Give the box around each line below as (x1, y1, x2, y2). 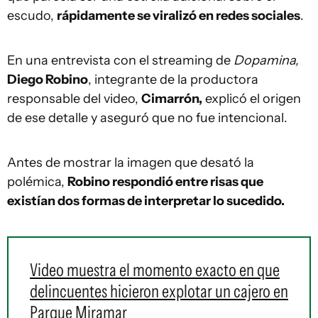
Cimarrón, (141, 91, 202, 106)
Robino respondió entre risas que (67, 174, 263, 190)
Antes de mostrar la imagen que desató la (7, 155, 254, 170)
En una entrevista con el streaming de (7, 53, 234, 68)
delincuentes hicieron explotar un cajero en (30, 280, 288, 302)
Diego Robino (7, 72, 88, 87)
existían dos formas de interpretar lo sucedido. (7, 193, 285, 209)
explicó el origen (202, 91, 301, 106)
